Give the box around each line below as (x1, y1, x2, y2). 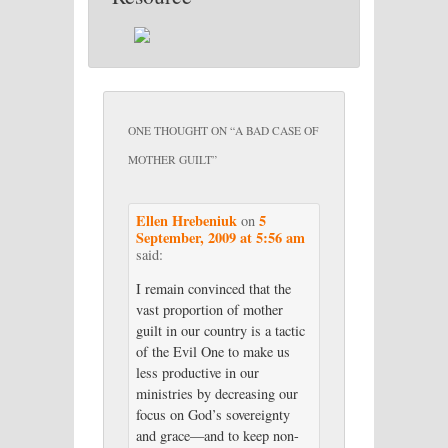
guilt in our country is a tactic (135, 320, 305, 340)
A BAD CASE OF (234, 122, 318, 138)
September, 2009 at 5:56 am (135, 226, 305, 248)
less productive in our (135, 362, 259, 382)
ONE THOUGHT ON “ (127, 122, 235, 138)
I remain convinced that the (135, 278, 291, 298)
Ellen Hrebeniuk (135, 209, 237, 231)
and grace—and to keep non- (135, 425, 299, 445)
